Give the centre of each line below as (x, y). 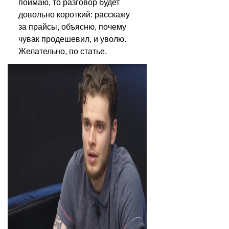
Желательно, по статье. (63, 51)
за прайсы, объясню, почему (72, 27)
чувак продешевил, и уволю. (72, 39)
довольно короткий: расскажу (74, 15)
